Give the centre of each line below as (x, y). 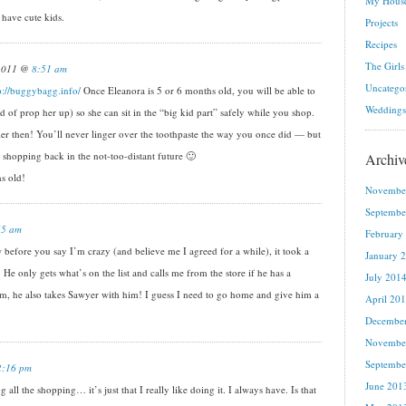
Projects (382, 22)
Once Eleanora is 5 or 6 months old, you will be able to (198, 90)
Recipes (381, 44)
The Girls (385, 66)
